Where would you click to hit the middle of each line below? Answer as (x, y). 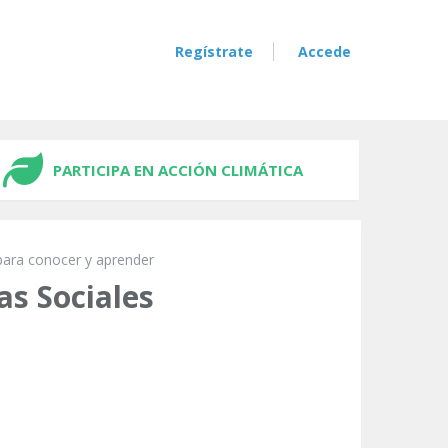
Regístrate (214, 51)
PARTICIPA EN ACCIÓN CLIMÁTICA (178, 170)
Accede (324, 51)
